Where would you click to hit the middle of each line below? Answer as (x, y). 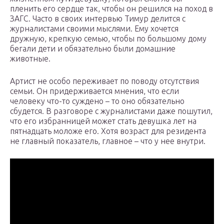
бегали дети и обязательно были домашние (93, 49)
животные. (30, 59)
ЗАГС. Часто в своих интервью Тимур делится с (98, 19)
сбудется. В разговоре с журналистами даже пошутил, (111, 111)
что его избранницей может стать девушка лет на (103, 121)
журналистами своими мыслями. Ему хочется (94, 29)
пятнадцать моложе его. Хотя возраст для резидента (108, 131)
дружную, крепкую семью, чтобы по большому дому (108, 39)
